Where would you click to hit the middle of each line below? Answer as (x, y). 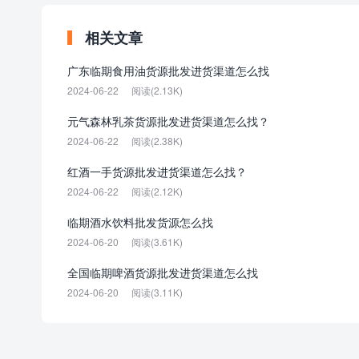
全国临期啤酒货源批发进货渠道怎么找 (163, 272)
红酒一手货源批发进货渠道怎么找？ (157, 171)
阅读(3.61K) (157, 242)
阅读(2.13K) (157, 90)
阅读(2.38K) (157, 141)
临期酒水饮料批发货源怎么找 (140, 222)
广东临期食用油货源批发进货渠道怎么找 (168, 71)
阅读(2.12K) (157, 191)
